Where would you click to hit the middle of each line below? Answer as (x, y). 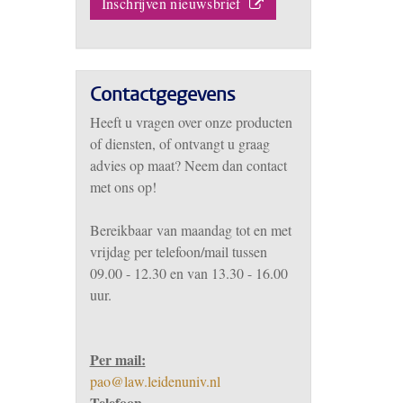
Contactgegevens (162, 96)
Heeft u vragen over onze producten (191, 122)
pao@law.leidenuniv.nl (155, 381)
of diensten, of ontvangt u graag (179, 143)
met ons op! (123, 187)
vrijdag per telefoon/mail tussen (178, 251)
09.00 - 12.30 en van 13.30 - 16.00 (188, 273)
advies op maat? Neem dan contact (188, 165)
